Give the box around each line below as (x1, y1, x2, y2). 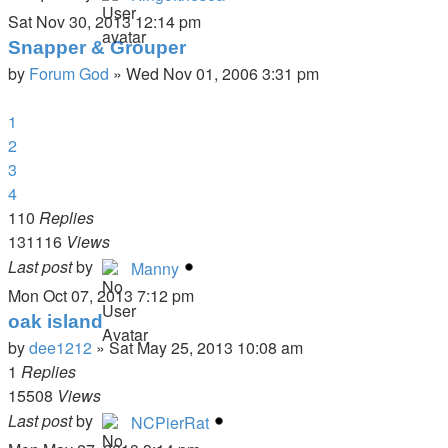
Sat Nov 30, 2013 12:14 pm (8, 10, 201, 33)
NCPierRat (131, 411, 209, 434)
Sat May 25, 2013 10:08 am (109, 336, 303, 359)
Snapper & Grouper (8, 37, 186, 58)
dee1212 (29, 336, 92, 359)
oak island (8, 311, 103, 332)
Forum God (29, 62, 109, 85)
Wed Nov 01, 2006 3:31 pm (126, 62, 319, 85)
